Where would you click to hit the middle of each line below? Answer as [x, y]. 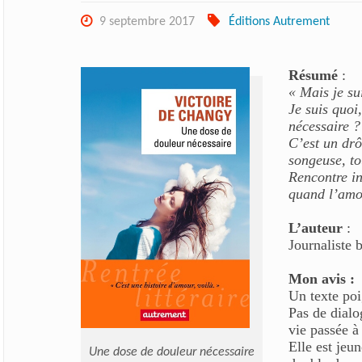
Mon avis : [321, 278]
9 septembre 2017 [147, 21]
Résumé [313, 75]
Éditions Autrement [280, 21]
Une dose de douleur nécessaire [171, 353]
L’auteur [315, 227]
